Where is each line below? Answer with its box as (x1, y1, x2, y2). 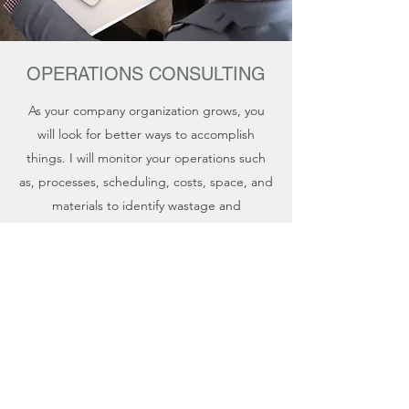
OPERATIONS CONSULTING (26, 63, 266, 85)
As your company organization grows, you (27, 102, 265, 119)
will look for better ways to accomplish (37, 126, 255, 142)
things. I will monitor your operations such (26, 150, 266, 166)
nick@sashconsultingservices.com (51, 321, 241, 338)
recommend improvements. (66, 221, 226, 237)
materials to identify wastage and (51, 197, 241, 214)
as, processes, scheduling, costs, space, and (19, 173, 273, 190)
